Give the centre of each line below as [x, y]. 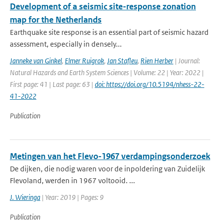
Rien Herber [157, 61]
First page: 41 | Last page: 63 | [52, 84]
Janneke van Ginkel [36, 61]
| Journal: [187, 61]
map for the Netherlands [56, 20]
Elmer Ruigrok [84, 61]
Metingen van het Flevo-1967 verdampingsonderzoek [110, 156]
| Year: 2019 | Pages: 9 [72, 197]
